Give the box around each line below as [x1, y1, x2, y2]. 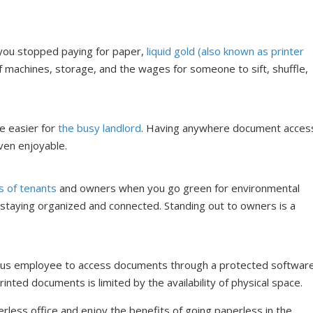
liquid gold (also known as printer [147, 43, 305, 58]
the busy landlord [58, 121, 142, 136]
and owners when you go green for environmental [57, 180, 300, 195]
